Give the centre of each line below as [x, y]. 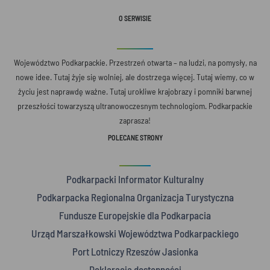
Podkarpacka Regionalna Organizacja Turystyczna [135, 197]
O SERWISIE [135, 18]
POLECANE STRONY [135, 138]
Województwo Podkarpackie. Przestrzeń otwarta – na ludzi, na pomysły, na [135, 63]
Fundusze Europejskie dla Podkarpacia [135, 215]
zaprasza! [135, 121]
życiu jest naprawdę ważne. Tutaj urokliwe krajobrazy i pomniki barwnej [135, 92]
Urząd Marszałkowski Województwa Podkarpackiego [135, 234]
